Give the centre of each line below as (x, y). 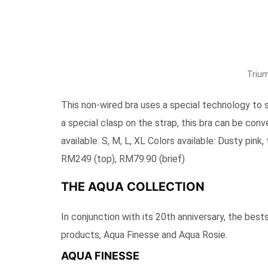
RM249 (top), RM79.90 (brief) (129, 159)
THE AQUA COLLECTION (133, 187)
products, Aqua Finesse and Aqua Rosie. (144, 235)
